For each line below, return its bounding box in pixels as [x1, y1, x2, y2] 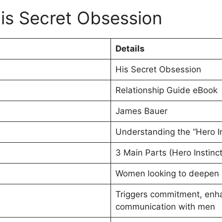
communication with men [115, 201, 215, 212]
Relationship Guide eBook [115, 85, 218, 95]
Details [115, 43, 145, 54]
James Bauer [115, 106, 167, 116]
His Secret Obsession [115, 64, 201, 74]
